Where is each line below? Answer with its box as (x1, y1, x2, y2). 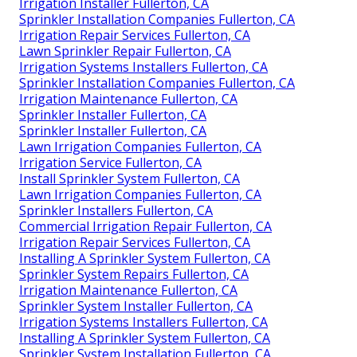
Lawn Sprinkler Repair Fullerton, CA (19, 42, 231, 61)
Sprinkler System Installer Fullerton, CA (19, 297, 253, 316)
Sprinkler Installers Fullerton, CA (19, 202, 213, 220)
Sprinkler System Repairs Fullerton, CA (19, 265, 249, 284)
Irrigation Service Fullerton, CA (19, 154, 202, 172)
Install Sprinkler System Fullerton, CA (19, 170, 240, 188)
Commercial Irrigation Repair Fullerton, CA (19, 218, 272, 236)
